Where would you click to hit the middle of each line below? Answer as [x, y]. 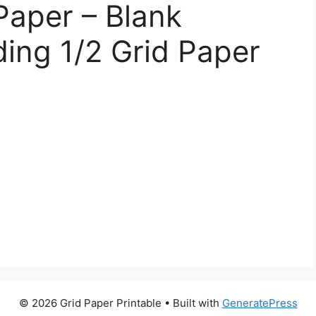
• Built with [192, 303]
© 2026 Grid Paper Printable [90, 303]
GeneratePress [260, 303]
